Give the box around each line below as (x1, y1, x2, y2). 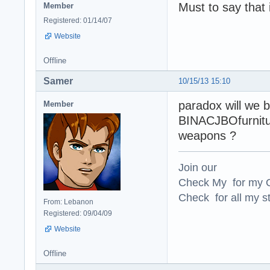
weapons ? (178, 128, 236, 142)
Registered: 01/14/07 (43, 16, 112, 25)
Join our (178, 160, 217, 174)
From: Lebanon (43, 197, 93, 206)
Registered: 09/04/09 (43, 209, 112, 218)
